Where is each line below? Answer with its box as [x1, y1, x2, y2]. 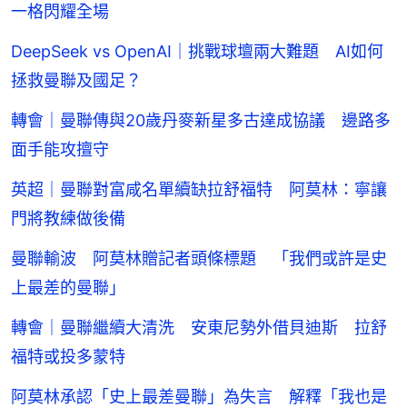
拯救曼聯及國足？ [11, 71, 142, 91]
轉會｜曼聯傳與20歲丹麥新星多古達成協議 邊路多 [11, 111, 391, 131]
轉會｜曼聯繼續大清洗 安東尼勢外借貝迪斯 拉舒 [11, 318, 387, 338]
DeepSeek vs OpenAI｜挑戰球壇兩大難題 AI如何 [11, 42, 383, 62]
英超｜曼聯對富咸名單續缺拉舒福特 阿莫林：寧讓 [11, 180, 387, 200]
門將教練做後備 [11, 209, 125, 229]
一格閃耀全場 [11, 2, 109, 22]
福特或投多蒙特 [11, 347, 125, 367]
